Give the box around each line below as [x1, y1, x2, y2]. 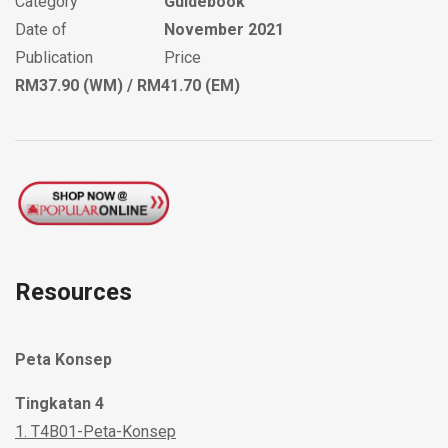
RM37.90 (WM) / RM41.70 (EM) [15, 76, 240, 95]
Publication [15, 48, 93, 67]
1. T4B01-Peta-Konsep [15, 422, 176, 442]
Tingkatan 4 [15, 394, 104, 414]
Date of [15, 20, 67, 39]
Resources [15, 278, 132, 307]
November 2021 [164, 20, 285, 39]
